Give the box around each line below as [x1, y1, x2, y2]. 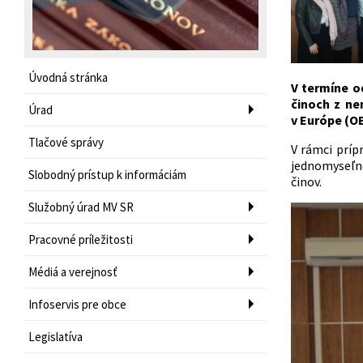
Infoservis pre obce [28, 296, 126, 312]
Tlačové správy [28, 134, 104, 150]
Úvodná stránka [28, 69, 108, 85]
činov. [290, 173, 322, 190]
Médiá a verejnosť [28, 263, 117, 280]
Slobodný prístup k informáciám [28, 166, 186, 182]
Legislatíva [28, 328, 83, 344]
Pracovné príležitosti [28, 231, 133, 247]
